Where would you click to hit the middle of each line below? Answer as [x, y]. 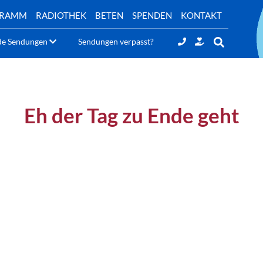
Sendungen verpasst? [116, 41]
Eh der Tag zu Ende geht [131, 115]
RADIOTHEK [61, 15]
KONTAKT [201, 15]
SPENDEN [152, 15]
